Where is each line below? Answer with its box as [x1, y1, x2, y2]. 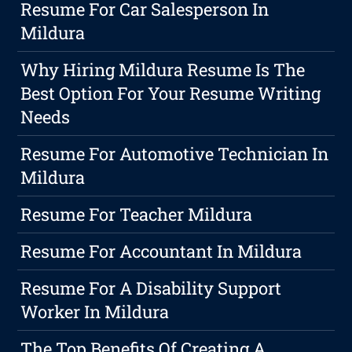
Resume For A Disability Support [20, 277, 282, 300]
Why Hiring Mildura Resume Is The [20, 58, 306, 82]
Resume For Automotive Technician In [20, 142, 329, 166]
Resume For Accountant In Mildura [20, 240, 302, 263]
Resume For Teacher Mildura [20, 203, 253, 226]
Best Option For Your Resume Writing [20, 82, 321, 105]
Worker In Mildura [20, 300, 170, 324]
